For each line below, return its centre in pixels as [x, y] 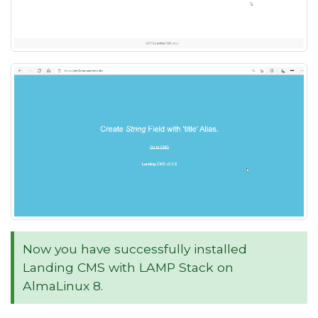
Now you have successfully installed [135, 249]
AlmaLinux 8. [63, 286]
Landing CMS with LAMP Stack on [128, 268]
